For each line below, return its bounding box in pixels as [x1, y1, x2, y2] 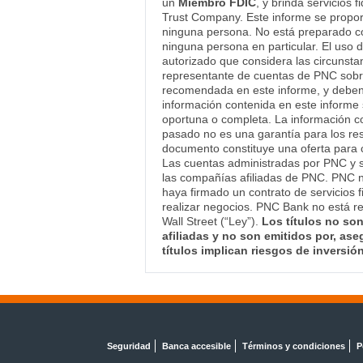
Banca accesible [162, 341, 231, 352]
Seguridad [107, 341, 151, 352]
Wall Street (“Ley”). [162, 215, 262, 228]
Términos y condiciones [242, 341, 345, 352]
